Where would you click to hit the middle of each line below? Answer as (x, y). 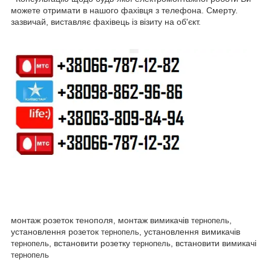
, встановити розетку (91, 243)
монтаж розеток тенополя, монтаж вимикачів (101, 220)
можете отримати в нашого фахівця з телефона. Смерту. (124, 10)
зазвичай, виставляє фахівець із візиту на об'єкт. (106, 21)
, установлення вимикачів (190, 231)
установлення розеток (56, 231)
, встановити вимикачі (214, 243)
